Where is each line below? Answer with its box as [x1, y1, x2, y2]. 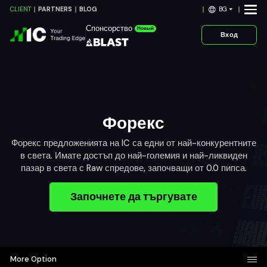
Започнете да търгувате [70, 189, 197, 204]
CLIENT [10, 5, 32, 14]
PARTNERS [38, 5, 73, 14]
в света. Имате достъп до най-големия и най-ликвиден [20, 150, 247, 162]
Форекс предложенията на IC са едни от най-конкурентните [11, 137, 256, 150]
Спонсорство [85, 23, 132, 34]
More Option [10, 254, 57, 265]
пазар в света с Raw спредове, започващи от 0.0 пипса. [20, 162, 247, 175]
